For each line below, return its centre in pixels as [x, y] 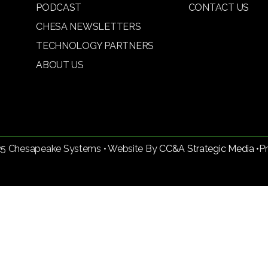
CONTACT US [219, 7]
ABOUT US [60, 65]
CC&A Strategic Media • [209, 148]
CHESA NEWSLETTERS [89, 27]
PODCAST [59, 7]
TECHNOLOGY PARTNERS [95, 46]
